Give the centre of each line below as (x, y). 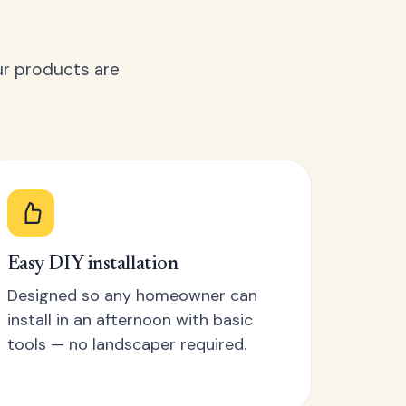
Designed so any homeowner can (132, 295)
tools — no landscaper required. (126, 344)
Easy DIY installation (92, 265)
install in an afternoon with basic (130, 320)
